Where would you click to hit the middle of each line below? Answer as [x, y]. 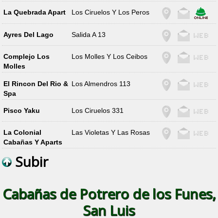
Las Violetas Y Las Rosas [111, 133]
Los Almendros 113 [101, 83]
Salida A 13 [89, 34]
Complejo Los [26, 57]
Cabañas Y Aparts [33, 142]
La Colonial [22, 133]
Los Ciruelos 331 [98, 110]
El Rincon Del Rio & [36, 83]
